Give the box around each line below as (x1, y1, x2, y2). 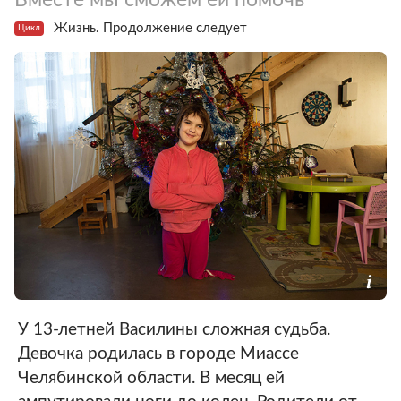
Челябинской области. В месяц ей (18, 370, 285, 388)
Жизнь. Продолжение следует (54, 21, 247, 35)
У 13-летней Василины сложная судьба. (18, 321, 330, 339)
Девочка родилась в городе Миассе (18, 346, 299, 363)
